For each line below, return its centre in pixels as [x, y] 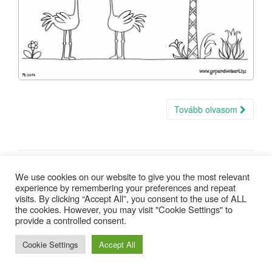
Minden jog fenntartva [130, 233]
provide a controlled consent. [71, 220]
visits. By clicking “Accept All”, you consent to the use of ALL [131, 198]
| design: [182, 233]
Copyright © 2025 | [62, 233]
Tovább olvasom [207, 110]
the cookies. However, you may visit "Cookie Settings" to [124, 209]
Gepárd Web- [219, 233]
